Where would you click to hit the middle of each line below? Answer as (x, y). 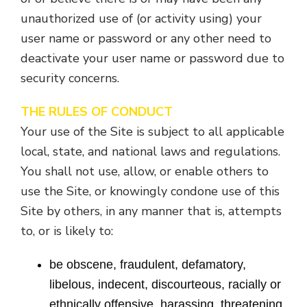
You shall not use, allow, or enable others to (145, 171)
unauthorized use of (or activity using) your (141, 19)
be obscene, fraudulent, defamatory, (148, 265)
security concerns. (70, 78)
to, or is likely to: (67, 231)
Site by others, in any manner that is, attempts (151, 211)
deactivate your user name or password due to (152, 58)
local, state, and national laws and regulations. (150, 151)
